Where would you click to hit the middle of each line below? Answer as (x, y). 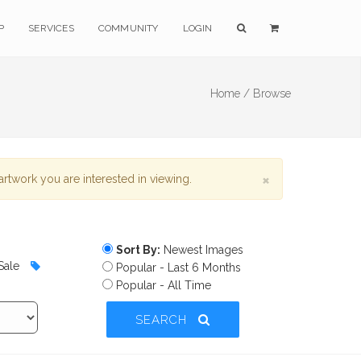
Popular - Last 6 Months (177, 268)
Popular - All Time (162, 285)
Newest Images (202, 250)
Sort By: (139, 250)
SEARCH (163, 320)
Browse (272, 93)
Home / (230, 93)
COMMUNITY (128, 28)
